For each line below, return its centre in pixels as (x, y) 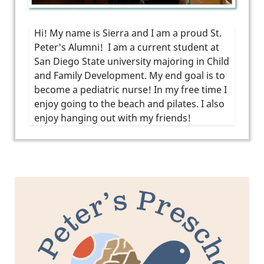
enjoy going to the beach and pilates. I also (129, 104)
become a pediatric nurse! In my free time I (131, 90)
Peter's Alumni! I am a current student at (127, 47)
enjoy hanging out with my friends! (114, 118)
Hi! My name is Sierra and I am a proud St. (128, 33)
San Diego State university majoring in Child (132, 62)
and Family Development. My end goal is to (130, 76)
